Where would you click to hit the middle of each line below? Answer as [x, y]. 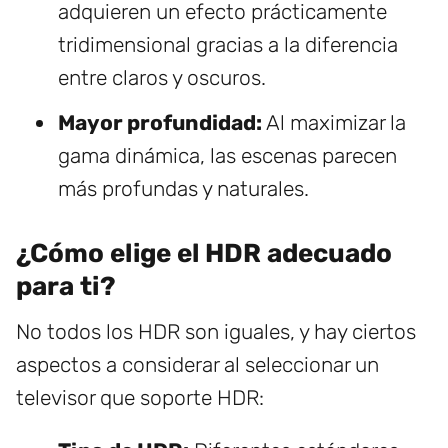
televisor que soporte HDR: [140, 398]
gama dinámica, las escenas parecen [227, 156]
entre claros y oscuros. [162, 78]
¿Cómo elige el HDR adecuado [204, 254]
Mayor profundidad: [160, 123]
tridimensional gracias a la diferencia [228, 45]
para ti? [66, 287]
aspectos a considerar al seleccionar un [197, 365]
